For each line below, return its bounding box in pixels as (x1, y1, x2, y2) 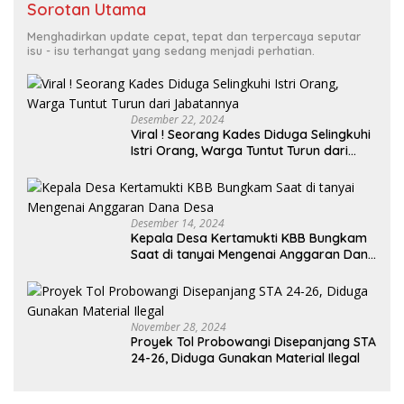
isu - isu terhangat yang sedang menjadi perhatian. (27, 43, 315, 59)
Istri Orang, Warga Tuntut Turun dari (131, 142, 348, 160)
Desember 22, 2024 (131, 112, 225, 128)
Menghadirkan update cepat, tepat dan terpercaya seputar (27, 29, 361, 44)
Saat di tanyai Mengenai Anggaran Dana (131, 246, 376, 263)
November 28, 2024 (131, 319, 226, 335)
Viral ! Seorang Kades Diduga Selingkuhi (131, 126, 371, 143)
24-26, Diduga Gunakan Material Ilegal (131, 350, 360, 367)
